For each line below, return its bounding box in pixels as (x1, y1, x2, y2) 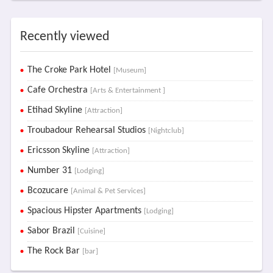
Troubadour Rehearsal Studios (27, 126, 148, 135)
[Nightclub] (147, 127, 184, 135)
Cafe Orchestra (27, 85, 90, 95)
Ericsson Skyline (27, 146, 92, 155)
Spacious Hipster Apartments (27, 206, 144, 216)
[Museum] (113, 66, 146, 74)
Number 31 (27, 166, 74, 175)
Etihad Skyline (27, 105, 85, 115)
